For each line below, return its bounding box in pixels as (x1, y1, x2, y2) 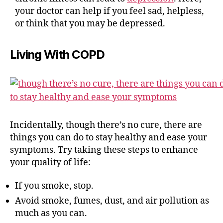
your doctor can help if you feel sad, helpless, (15, 5, 204, 17)
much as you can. (15, 208, 87, 219)
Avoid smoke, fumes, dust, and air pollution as (15, 195, 209, 207)
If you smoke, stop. (15, 180, 94, 192)
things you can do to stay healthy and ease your (10, 131, 207, 143)
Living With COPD (10, 47, 105, 62)
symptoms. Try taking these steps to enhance (10, 144, 198, 156)
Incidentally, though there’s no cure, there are (10, 119, 202, 131)
